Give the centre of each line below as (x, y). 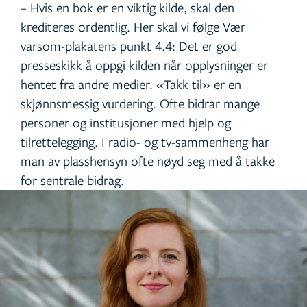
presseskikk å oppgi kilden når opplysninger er (144, 65)
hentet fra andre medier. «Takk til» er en (131, 84)
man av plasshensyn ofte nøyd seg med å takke (148, 161)
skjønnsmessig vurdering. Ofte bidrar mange (140, 103)
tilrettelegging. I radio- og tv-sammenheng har (145, 142)
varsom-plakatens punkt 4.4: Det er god (129, 46)
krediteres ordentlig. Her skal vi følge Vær (133, 27)
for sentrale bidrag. (72, 180)
